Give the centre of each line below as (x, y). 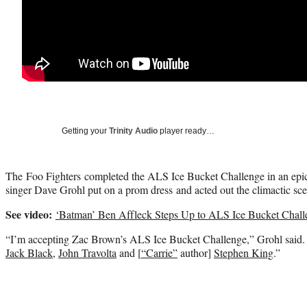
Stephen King (244, 252)
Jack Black (29, 252)
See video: (30, 214)
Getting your (85, 131)
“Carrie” (159, 252)
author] (196, 252)
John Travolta (87, 252)
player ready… (186, 131)
